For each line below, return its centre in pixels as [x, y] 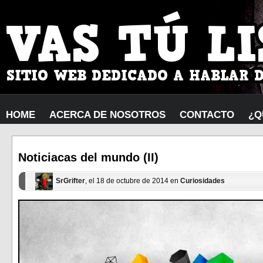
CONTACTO [207, 115]
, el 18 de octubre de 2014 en [133, 181]
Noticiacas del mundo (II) [88, 158]
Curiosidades [203, 181]
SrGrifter [70, 181]
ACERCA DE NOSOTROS [107, 115]
